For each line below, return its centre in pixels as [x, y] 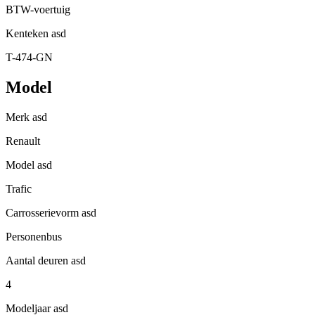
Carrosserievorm [42, 213]
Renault [23, 141]
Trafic [19, 189]
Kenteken [27, 34]
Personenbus [34, 237]
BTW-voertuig [38, 10]
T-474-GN [29, 58]
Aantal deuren [37, 261]
